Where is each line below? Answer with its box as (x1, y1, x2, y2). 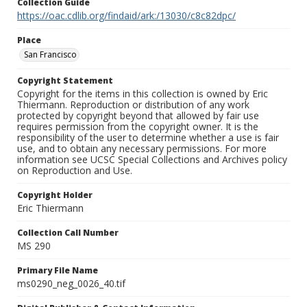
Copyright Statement (17, 75, 113, 87)
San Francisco (24, 49, 77, 61)
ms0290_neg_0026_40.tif (17, 277, 125, 291)
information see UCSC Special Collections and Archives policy (17, 153, 287, 167)
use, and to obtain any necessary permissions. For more (17, 142, 267, 156)
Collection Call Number (17, 227, 119, 239)
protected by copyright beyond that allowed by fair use (17, 109, 259, 123)
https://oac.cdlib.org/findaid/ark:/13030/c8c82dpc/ (17, 9, 236, 23)
